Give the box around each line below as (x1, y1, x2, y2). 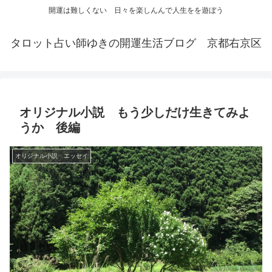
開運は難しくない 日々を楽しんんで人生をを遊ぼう (49, 6, 223, 15)
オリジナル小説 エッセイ (15, 152, 88, 160)
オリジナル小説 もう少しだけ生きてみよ (19, 106, 250, 120)
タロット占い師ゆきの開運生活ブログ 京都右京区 (10, 37, 262, 50)
